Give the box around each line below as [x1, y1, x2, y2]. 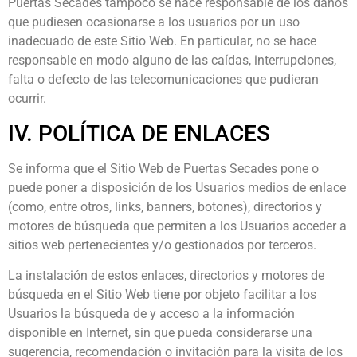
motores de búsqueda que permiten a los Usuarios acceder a [8, 218, 347, 233]
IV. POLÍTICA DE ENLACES [8, 120, 270, 147]
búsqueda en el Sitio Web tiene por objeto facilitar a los [8, 287, 316, 303]
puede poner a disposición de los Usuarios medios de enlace [8, 179, 346, 195]
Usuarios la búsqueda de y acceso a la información [8, 306, 295, 322]
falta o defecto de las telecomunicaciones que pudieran [8, 72, 319, 88]
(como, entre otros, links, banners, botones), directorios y [8, 198, 322, 214]
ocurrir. [8, 91, 46, 107]
